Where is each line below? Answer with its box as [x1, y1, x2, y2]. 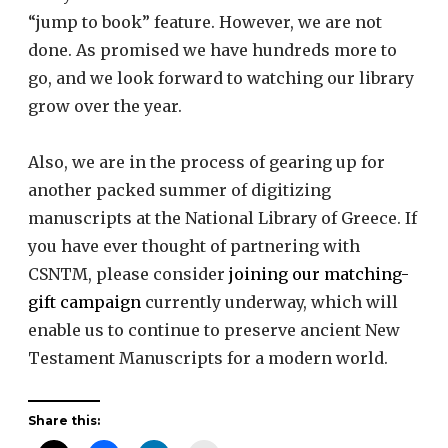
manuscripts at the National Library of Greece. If [28, 208, 417, 229]
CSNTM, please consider [28, 264, 229, 285]
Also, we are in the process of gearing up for [28, 152, 385, 173]
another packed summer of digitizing [28, 180, 331, 201]
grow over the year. [28, 96, 182, 117]
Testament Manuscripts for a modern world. [28, 348, 392, 369]
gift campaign [28, 292, 141, 313]
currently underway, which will [141, 292, 398, 313]
